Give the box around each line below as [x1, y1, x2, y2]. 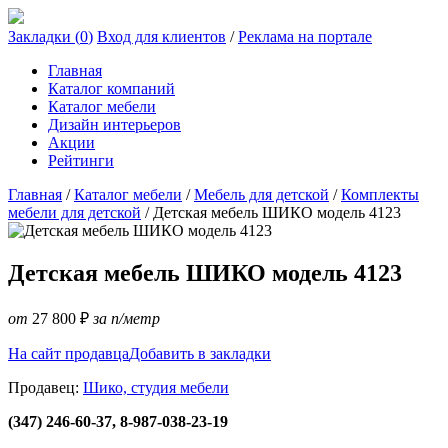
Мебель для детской [194, 186, 329, 203]
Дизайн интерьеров [48, 116, 181, 133]
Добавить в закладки [129, 344, 271, 362]
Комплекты [341, 186, 419, 203]
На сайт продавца [8, 344, 129, 362]
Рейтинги [48, 152, 114, 169]
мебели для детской [8, 204, 141, 221]
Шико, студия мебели [83, 378, 229, 396]
